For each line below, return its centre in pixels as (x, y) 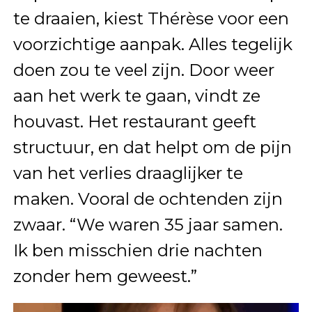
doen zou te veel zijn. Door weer (143, 70)
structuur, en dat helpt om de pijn (152, 148)
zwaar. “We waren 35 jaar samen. (148, 225)
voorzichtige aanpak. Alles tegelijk (153, 45)
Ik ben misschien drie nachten (138, 251)
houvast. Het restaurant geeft (134, 122)
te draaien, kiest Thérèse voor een (151, 19)
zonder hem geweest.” (105, 276)
